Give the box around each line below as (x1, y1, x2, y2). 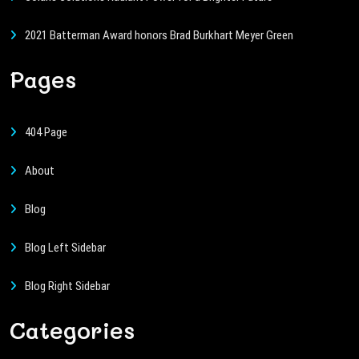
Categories (10, 316, 135, 345)
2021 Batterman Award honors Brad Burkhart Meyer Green (25, 28, 293, 42)
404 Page (25, 125, 67, 139)
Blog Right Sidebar (25, 279, 110, 293)
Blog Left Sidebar (25, 240, 106, 255)
